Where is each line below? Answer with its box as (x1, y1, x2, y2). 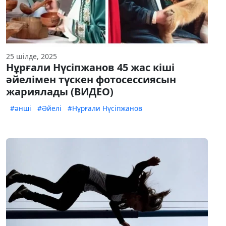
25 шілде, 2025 (6, 51, 57, 62)
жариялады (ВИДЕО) (6, 85, 114, 99)
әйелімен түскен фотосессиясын (6, 73, 176, 87)
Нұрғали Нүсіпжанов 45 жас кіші (6, 61, 175, 75)
